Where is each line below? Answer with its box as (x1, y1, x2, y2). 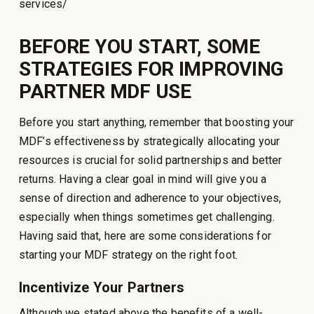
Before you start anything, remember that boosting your (18, 115, 294, 129)
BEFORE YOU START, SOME (18, 34, 260, 58)
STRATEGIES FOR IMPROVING (18, 57, 285, 81)
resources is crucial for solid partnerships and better (18, 153, 282, 167)
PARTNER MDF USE (18, 79, 191, 103)
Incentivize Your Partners (18, 278, 184, 296)
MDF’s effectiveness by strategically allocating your (18, 134, 280, 148)
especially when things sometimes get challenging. (18, 210, 275, 224)
